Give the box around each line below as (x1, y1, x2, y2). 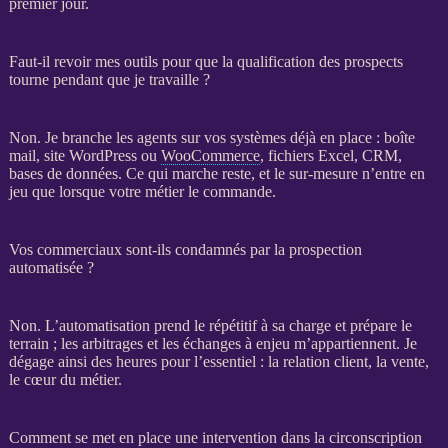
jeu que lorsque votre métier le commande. (8, 182, 276, 200)
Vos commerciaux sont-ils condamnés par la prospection (8, 240, 362, 258)
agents (136, 128, 177, 146)
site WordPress (43, 146, 137, 164)
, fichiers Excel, (259, 146, 362, 164)
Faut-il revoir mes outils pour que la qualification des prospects (8, 52, 403, 70)
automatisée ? (8, 258, 94, 276)
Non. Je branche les (8, 128, 137, 146)
